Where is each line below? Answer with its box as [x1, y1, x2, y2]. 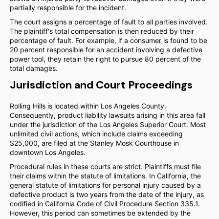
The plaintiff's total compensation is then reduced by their [10, 27, 194, 35]
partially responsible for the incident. [10, 3, 126, 12]
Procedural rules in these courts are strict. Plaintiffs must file [10, 162, 201, 171]
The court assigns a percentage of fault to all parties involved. [10, 18, 208, 26]
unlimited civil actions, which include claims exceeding [10, 130, 183, 138]
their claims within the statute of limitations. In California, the [10, 172, 201, 180]
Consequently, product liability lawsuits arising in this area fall [10, 111, 205, 119]
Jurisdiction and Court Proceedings [10, 78, 193, 92]
